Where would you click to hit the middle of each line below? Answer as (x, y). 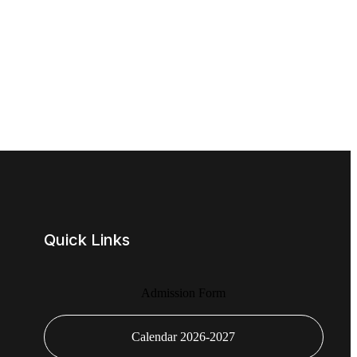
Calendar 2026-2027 (184, 336)
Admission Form (184, 292)
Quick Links (86, 239)
